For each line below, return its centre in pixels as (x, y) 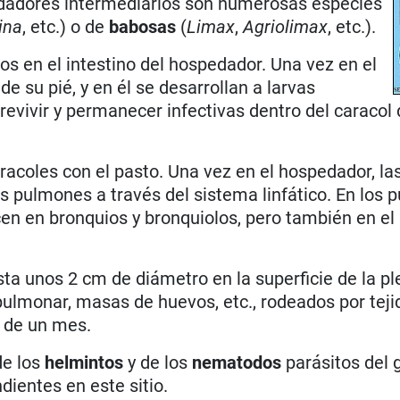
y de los (158, 362)
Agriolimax (286, 26)
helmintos (84, 362)
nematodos (239, 362)
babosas (145, 26)
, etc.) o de (66, 26)
